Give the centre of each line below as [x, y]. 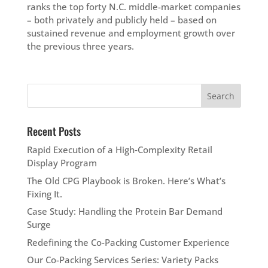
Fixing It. [44, 194]
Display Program [62, 163]
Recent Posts [54, 131]
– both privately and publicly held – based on [121, 20]
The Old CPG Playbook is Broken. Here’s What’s [126, 180]
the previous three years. [80, 46]
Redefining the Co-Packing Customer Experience [128, 242]
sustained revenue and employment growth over [131, 33]
